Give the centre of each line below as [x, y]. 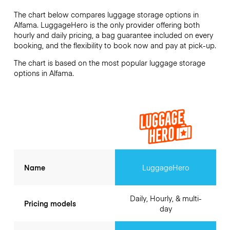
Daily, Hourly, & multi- [166, 198]
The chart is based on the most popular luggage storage [109, 63]
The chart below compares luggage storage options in [106, 14]
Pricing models [50, 203]
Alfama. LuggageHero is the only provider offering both [107, 24]
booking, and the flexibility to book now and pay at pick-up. [115, 45]
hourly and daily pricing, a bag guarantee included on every [113, 35]
